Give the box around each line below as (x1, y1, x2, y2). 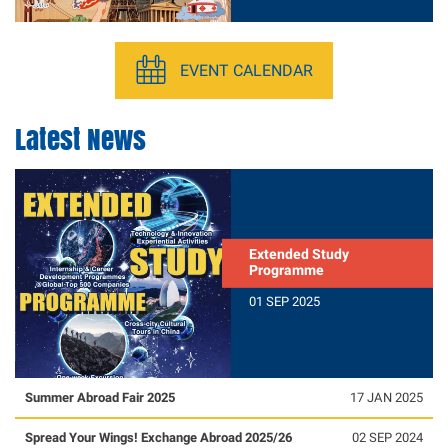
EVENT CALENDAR (179, 58, 313, 82)
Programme (249, 259, 325, 281)
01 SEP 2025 (249, 291, 321, 311)
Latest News (15, 117, 146, 159)
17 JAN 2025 (350, 387, 424, 407)
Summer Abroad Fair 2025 (24, 387, 175, 407)
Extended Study (249, 243, 350, 265)
